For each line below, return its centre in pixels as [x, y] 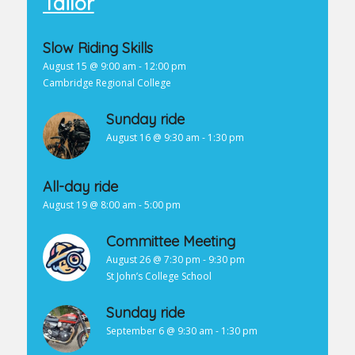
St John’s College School [158, 277]
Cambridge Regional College [107, 83]
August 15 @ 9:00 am [89, 67]
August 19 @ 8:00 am [89, 205]
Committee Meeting [170, 242]
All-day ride [80, 187]
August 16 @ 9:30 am [153, 138]
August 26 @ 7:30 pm [153, 260]
